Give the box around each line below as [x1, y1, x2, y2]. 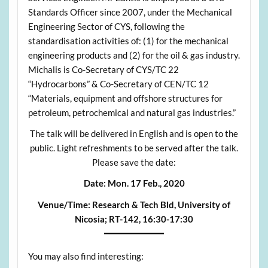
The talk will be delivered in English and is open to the [30, 127, 238, 139]
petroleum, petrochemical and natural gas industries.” [28, 106, 236, 118]
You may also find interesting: [28, 250, 144, 261]
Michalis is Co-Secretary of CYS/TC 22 [28, 63, 179, 75]
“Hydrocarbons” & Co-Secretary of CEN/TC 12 [28, 78, 209, 89]
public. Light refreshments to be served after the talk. [30, 142, 238, 153]
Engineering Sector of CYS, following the [28, 20, 185, 32]
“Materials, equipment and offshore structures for [28, 92, 223, 103]
